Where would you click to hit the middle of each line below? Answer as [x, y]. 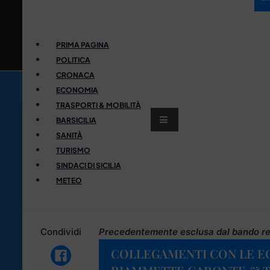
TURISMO [73, 150]
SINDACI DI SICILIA [89, 165]
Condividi [61, 231]
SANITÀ [69, 135]
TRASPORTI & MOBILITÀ [99, 105]
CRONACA [75, 75]
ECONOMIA [77, 90]
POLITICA [73, 60]
